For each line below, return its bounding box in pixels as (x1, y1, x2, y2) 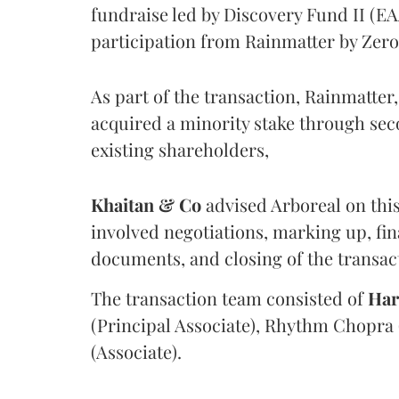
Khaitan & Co (91, 191, 201, 216)
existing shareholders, (91, 136, 269, 161)
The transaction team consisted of (91, 285, 368, 310)
